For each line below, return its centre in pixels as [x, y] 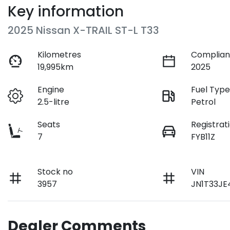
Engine [51, 89]
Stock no [55, 171]
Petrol [204, 102]
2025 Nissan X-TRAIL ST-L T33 [83, 30]
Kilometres [60, 54]
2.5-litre [54, 102]
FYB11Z [203, 137]
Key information [66, 11]
